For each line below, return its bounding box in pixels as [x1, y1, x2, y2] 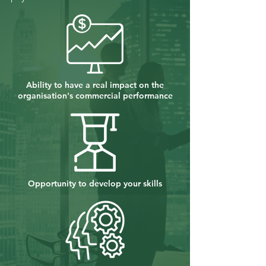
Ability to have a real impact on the [26, 80, 164, 90]
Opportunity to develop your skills [28, 178, 162, 189]
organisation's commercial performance [17, 90, 173, 101]
